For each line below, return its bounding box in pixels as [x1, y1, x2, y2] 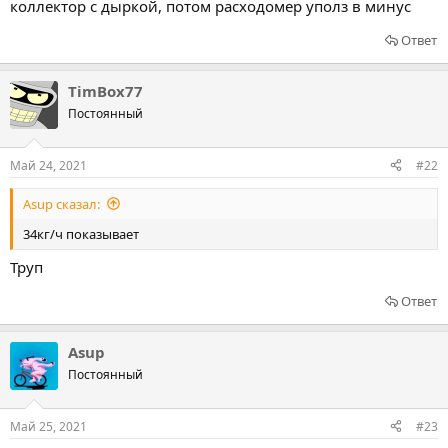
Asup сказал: [23, 194, 100, 213]
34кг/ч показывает [23, 224, 139, 243]
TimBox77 [68, 81, 143, 101]
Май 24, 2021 [10, 156, 87, 174]
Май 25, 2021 [10, 417, 87, 435]
